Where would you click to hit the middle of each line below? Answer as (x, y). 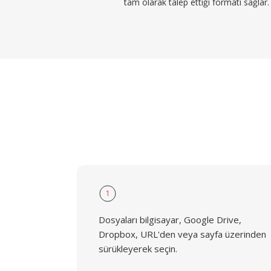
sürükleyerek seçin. (138, 249)
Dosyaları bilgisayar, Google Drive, (170, 220)
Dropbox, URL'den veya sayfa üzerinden (182, 234)
